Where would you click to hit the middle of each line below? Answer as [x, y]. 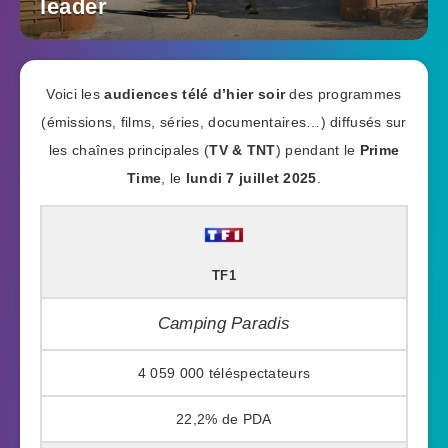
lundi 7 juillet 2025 [251, 178]
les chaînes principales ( [129, 150]
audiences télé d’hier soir [195, 94]
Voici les [75, 94]
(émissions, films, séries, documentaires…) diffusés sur [224, 122]
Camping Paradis [224, 323]
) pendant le [317, 150]
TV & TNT [242, 150]
